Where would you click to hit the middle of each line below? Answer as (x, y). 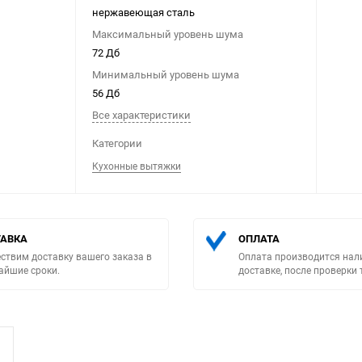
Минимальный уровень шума (166, 74)
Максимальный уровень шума (168, 34)
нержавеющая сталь (143, 12)
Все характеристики (141, 115)
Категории (117, 143)
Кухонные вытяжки (137, 166)
